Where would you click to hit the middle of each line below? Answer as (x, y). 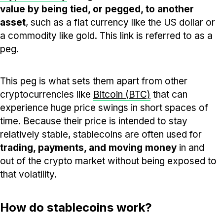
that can (169, 94)
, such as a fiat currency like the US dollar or (120, 22)
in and (190, 147)
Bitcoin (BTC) (122, 94)
